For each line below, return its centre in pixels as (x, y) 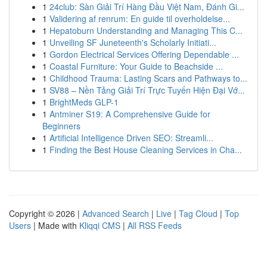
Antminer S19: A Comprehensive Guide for (130, 114)
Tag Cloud (198, 213)
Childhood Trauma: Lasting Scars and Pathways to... (148, 78)
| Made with (55, 225)
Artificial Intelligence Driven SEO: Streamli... (131, 138)
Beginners (61, 126)
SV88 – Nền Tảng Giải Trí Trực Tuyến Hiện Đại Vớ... (147, 90)
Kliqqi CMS (100, 225)
